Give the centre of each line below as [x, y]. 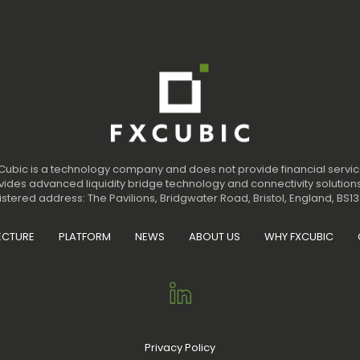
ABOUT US [215, 237]
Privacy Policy [180, 348]
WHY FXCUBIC [299, 237]
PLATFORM [85, 237]
